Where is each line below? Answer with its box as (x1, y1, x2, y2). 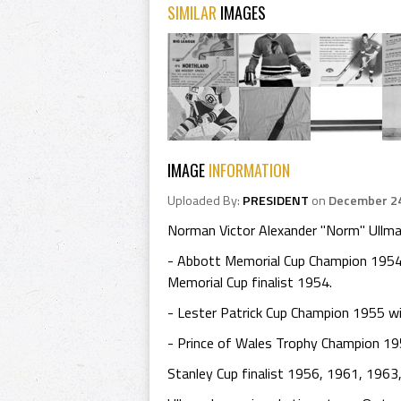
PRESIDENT (243, 191, 309, 210)
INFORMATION (209, 158, 290, 182)
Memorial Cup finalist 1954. (167, 271, 332, 293)
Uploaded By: (167, 191, 243, 210)
